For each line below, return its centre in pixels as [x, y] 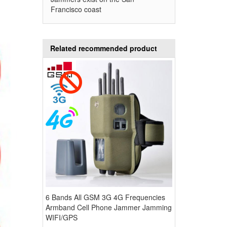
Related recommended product [103, 48]
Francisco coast [76, 9]
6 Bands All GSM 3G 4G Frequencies [105, 197]
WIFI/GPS [61, 218]
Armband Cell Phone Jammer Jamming [108, 207]
